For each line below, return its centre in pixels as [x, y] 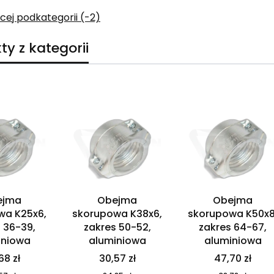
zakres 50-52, [117, 228]
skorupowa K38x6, [117, 214]
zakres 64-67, [233, 228]
